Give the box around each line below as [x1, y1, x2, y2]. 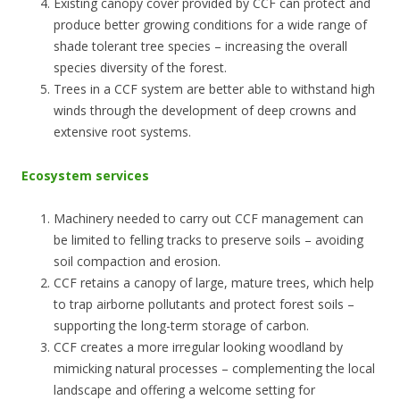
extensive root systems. [54, 122, 191, 140]
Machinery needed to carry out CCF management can [54, 209, 363, 227]
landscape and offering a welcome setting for [54, 380, 315, 398]
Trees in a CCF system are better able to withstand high [54, 79, 375, 97]
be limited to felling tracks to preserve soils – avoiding [54, 230, 363, 248]
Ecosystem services [21, 166, 149, 184]
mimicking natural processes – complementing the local [54, 359, 375, 377]
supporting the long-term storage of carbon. [54, 316, 309, 334]
